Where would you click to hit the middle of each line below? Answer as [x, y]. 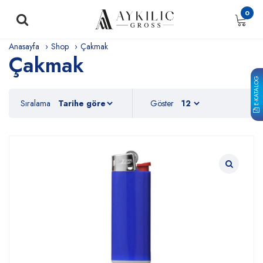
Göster [162, 103]
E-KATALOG [256, 92]
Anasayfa [24, 46]
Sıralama [36, 103]
